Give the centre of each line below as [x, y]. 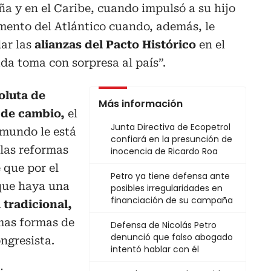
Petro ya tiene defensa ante [170, 176]
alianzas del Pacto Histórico [115, 45]
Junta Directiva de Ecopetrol [171, 127]
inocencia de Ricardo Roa [164, 152]
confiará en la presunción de [171, 139]
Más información [141, 104]
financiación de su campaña [172, 201]
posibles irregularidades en [167, 188]
